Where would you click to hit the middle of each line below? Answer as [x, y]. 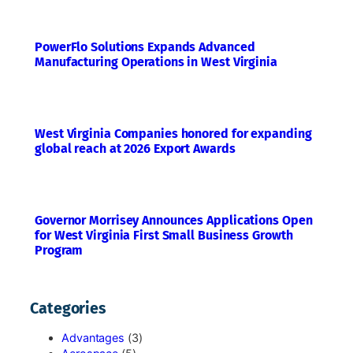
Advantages [93, 338]
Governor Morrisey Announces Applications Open [174, 221]
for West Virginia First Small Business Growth [164, 236]
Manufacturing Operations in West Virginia [156, 62]
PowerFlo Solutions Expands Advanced [145, 47]
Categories [68, 308]
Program [59, 251]
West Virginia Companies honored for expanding [173, 134]
